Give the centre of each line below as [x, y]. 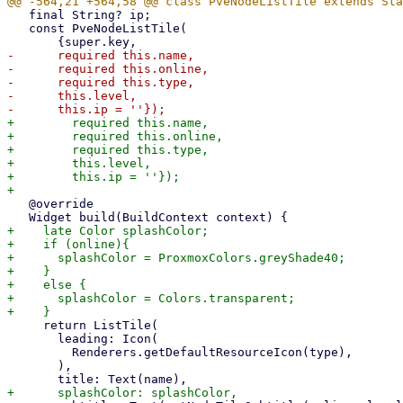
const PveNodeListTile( [18, 28]
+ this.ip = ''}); [94, 177]
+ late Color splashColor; [108, 231]
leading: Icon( [32, 339]
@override [18, 204]
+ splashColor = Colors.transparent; [151, 298]
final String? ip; [18, 15]
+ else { [47, 285]
